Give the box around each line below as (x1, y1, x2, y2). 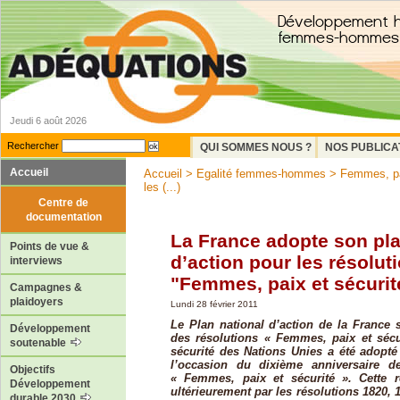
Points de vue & (10, 240, 89, 254)
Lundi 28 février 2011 (171, 299, 258, 309)
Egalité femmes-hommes (196, 167, 326, 180)
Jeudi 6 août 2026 (10, 115, 87, 126)
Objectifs (10, 363, 55, 377)
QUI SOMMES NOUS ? (200, 141, 312, 154)
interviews (10, 254, 62, 268)
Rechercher (7, 140, 59, 151)
